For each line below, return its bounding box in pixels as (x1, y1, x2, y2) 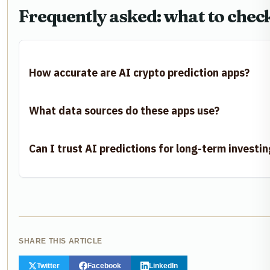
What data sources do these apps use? (29, 104, 219, 118)
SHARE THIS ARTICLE (19, 237, 102, 246)
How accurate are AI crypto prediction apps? (29, 66, 250, 80)
